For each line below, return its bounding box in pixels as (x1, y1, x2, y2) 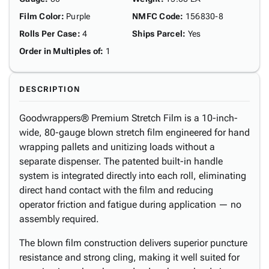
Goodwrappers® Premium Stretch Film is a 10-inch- (19, 112, 238, 124)
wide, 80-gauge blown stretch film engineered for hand (19, 127, 250, 138)
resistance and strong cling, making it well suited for (19, 252, 240, 263)
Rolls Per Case (19, 29, 77, 38)
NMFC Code (132, 11, 181, 21)
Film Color (19, 11, 61, 21)
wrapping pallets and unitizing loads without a (19, 141, 215, 153)
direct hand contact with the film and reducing (19, 184, 213, 196)
